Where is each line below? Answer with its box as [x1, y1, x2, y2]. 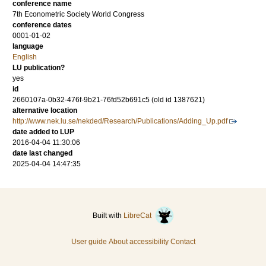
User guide [71, 237, 107, 246]
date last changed [12, 149, 72, 157]
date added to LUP [12, 128, 74, 136]
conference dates [12, 21, 72, 29]
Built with [92, 211, 123, 220]
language [12, 42, 43, 50]
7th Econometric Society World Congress [12, 10, 144, 18]
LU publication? [12, 64, 65, 72]
